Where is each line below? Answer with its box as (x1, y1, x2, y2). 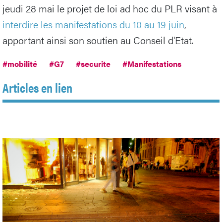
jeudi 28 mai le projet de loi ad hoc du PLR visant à (2, 1, 217, 16)
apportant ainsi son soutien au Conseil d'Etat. (2, 33, 194, 48)
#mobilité (2, 58, 37, 70)
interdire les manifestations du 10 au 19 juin (2, 17, 184, 32)
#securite (76, 58, 111, 70)
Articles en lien (2, 78, 72, 97)
